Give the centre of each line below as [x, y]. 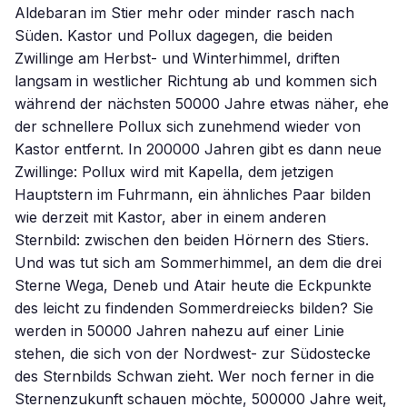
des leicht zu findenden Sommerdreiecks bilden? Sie [194, 308]
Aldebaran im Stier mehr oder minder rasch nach [184, 13]
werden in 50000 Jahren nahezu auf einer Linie [179, 331]
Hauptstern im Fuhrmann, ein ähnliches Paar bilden [193, 194]
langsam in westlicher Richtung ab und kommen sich [196, 81]
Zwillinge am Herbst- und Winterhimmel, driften [177, 58]
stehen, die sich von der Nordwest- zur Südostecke [193, 353]
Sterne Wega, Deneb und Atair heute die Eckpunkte [193, 285]
